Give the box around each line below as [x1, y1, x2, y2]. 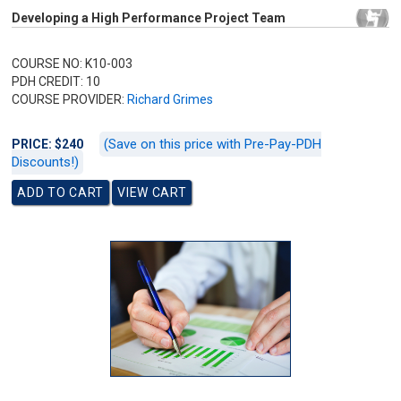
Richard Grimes [127, 92, 214, 107]
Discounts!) [12, 154, 80, 170]
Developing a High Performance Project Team [12, 11, 286, 25]
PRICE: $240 [12, 137, 87, 151]
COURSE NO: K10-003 [12, 56, 133, 71]
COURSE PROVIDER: [12, 92, 128, 107]
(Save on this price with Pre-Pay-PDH [104, 136, 322, 152]
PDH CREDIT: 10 [12, 74, 101, 89]
